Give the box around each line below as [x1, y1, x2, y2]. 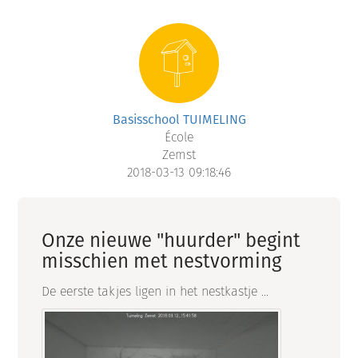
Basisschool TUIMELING [112, 110, 246, 129]
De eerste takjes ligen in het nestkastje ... [42, 282, 269, 301]
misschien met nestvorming [42, 247, 282, 275]
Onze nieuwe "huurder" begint [42, 226, 301, 254]
